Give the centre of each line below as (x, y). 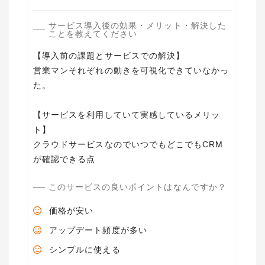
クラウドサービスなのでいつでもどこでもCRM (128, 144)
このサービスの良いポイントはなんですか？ (137, 187)
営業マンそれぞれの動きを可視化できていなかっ (131, 70)
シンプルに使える (85, 250)
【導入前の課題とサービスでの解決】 (109, 56)
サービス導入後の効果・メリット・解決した (137, 25)
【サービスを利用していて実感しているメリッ (127, 115)
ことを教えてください (93, 34)
